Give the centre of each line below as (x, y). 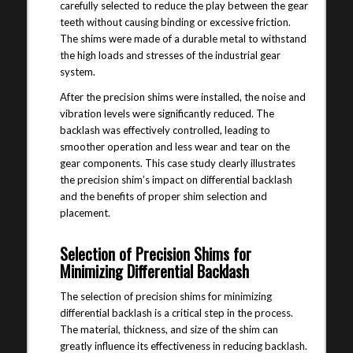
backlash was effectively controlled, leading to (165, 130)
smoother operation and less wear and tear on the (175, 146)
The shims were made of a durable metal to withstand (183, 38)
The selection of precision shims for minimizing (165, 296)
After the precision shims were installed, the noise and (182, 97)
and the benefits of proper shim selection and (163, 196)
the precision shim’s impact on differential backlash (176, 179)
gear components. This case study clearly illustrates (177, 163)
